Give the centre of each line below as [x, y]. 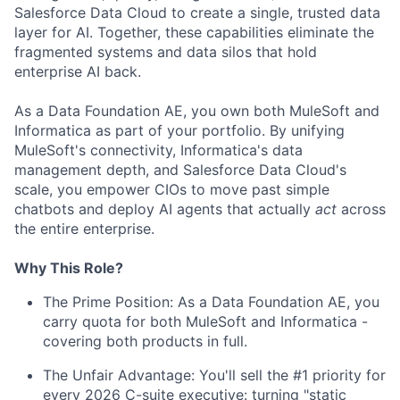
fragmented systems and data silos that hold [166, 51]
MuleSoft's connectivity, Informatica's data [158, 150]
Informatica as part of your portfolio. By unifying [179, 130]
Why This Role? [69, 267]
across [361, 208]
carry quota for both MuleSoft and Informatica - [205, 321]
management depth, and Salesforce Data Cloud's [180, 169]
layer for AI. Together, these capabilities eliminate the [194, 32]
